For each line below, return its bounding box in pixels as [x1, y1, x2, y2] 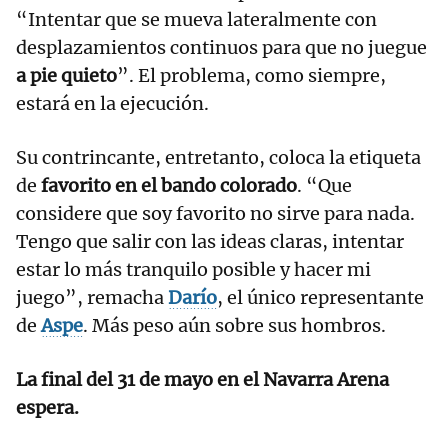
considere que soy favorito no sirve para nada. [16, 202, 415, 226]
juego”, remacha [16, 286, 168, 310]
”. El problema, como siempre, [117, 64, 386, 88]
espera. [16, 396, 79, 420]
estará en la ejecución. [16, 92, 213, 116]
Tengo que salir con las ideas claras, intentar [16, 230, 404, 254]
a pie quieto [16, 64, 117, 88]
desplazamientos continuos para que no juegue [16, 36, 427, 60]
